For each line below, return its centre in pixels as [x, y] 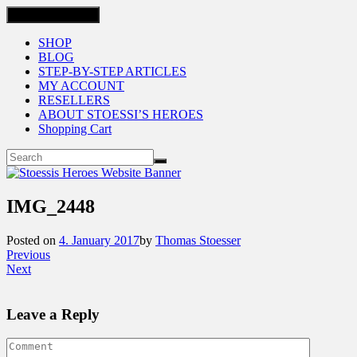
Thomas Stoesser [198, 240]
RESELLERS [74, 100]
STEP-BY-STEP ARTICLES [112, 71]
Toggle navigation [53, 15]
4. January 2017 [99, 240]
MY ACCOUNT [81, 86]
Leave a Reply [53, 314]
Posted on [33, 240]
